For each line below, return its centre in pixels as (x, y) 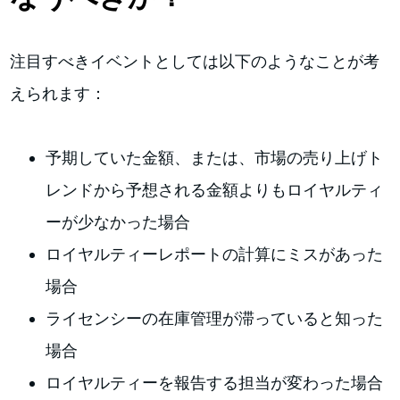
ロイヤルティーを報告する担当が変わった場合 (215, 382)
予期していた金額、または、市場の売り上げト (215, 157)
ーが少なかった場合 (118, 221)
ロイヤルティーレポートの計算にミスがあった (215, 254)
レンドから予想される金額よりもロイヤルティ (215, 189)
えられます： (58, 93)
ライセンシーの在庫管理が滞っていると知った (215, 318)
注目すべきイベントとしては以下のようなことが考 (195, 61)
